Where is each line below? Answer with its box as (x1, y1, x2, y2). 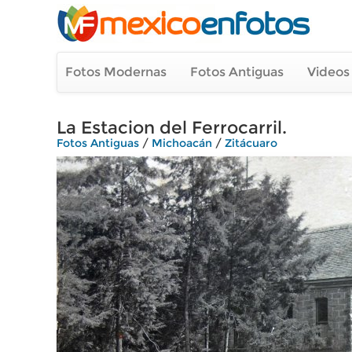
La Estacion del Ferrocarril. (57, 117, 287, 138)
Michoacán (152, 136, 212, 150)
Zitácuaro (225, 136, 277, 150)
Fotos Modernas (65, 64, 167, 79)
